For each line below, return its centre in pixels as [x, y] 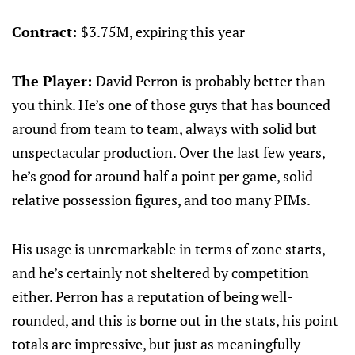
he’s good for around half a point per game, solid [162, 176]
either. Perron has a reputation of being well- [153, 296]
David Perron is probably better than [211, 81]
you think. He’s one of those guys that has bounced [171, 105]
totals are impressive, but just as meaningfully [156, 344]
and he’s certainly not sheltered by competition [160, 273]
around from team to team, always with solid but [164, 128]
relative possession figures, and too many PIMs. [161, 200]
